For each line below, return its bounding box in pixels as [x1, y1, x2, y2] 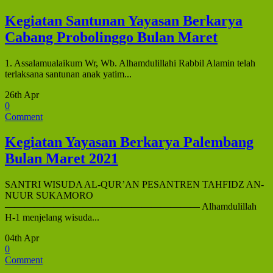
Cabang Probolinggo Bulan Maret [5, 29, 218, 45]
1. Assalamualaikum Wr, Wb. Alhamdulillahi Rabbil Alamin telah [5, 57, 255, 68]
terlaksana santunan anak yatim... [5, 68, 132, 79]
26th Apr [5, 89, 39, 100]
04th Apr [5, 233, 39, 244]
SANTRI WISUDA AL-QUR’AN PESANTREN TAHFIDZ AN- [5, 179, 264, 190]
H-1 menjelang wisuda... [5, 212, 99, 223]
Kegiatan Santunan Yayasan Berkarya [5, 12, 243, 29]
